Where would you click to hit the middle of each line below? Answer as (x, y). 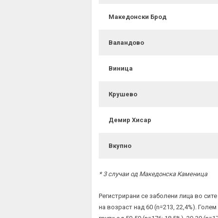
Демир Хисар (130, 120)
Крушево (123, 94)
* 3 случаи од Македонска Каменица (153, 174)
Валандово (126, 43)
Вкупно (120, 146)
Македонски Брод (137, 17)
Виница (121, 69)
